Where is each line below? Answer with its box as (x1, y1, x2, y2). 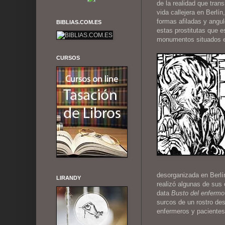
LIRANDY (56, 175, 81, 181)
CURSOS (56, 55, 80, 61)
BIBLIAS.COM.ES (56, 19, 101, 26)
